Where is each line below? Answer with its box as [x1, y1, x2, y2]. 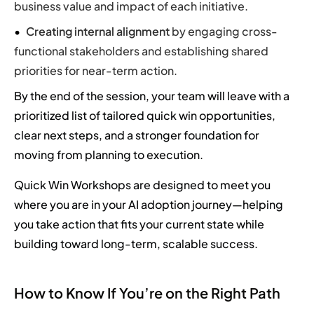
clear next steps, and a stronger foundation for [14, 128, 259, 143]
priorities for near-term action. [14, 63, 177, 78]
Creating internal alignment [26, 24, 170, 39]
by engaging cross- [170, 24, 278, 39]
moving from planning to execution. [14, 147, 203, 163]
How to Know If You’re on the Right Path [14, 283, 280, 301]
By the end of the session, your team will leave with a [14, 88, 289, 104]
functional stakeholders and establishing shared [14, 43, 268, 59]
